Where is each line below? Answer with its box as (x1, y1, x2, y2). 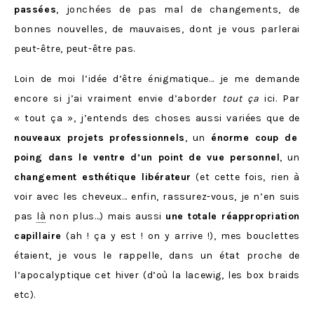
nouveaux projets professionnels (14, 132, 185, 144)
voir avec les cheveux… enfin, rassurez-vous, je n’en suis (14, 191, 300, 203)
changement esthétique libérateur (14, 171, 191, 183)
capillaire (14, 230, 62, 242)
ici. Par (264, 93, 300, 104)
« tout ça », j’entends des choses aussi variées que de (14, 112, 300, 124)
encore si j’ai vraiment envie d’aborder (14, 93, 223, 104)
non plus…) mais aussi (46, 210, 166, 222)
